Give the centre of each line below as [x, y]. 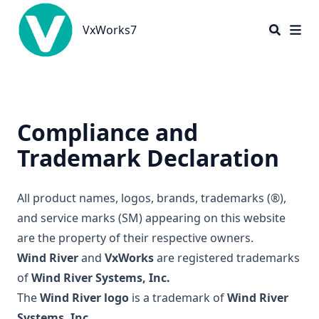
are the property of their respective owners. [135, 238]
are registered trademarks [227, 258]
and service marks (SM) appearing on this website [151, 218]
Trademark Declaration [148, 158]
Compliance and [108, 132]
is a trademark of [178, 298]
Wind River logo [84, 298]
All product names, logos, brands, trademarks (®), [152, 198]
